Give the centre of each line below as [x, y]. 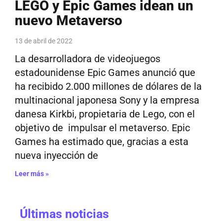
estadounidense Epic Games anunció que [105, 73]
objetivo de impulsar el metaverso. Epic [102, 128]
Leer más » [32, 174]
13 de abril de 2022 [44, 41]
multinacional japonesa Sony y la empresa [107, 100]
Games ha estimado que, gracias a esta [102, 142]
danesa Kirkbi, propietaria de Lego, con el [105, 114]
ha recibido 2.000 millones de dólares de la [108, 86]
